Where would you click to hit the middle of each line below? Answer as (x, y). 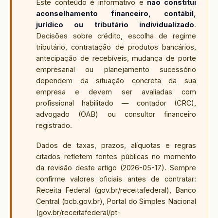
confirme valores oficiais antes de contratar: (116, 179)
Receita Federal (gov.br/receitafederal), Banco (116, 190)
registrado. (54, 125)
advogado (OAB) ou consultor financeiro (116, 114)
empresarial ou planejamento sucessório (116, 69)
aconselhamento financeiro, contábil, (116, 13)
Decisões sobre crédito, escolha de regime (116, 36)
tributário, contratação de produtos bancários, (116, 47)
